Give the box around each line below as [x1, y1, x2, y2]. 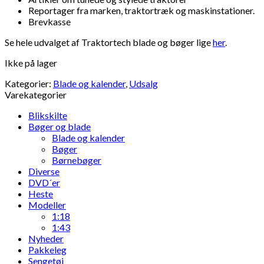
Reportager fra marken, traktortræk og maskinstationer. [28, 4, 255, 16]
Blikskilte [28, 109, 67, 121]
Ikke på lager [5, 57, 57, 68]
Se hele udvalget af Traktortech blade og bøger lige [5, 36, 213, 48]
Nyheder [28, 232, 64, 244]
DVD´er [28, 176, 60, 188]
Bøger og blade [28, 120, 91, 132]
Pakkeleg [28, 243, 67, 255]
